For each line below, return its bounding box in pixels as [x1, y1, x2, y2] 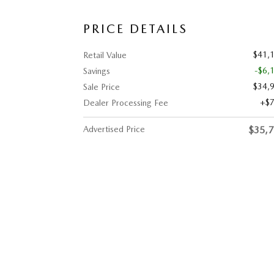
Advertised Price [83, 124, 145, 134]
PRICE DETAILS [83, 21, 188, 36]
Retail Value [83, 50, 127, 60]
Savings [83, 65, 110, 76]
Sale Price [83, 81, 120, 92]
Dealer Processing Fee [83, 97, 168, 108]
